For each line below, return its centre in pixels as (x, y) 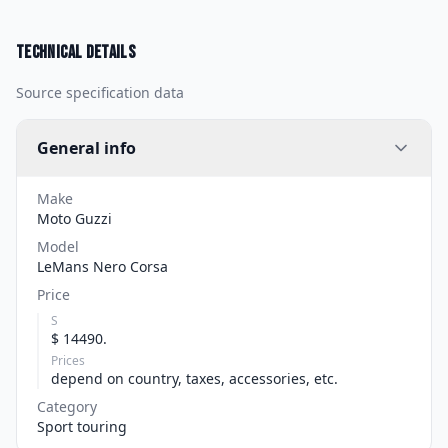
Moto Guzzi (74, 218)
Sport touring (82, 426)
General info (86, 148)
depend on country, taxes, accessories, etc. (194, 378)
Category (67, 406)
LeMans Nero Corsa (102, 266)
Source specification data (100, 92)
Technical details (76, 52)
